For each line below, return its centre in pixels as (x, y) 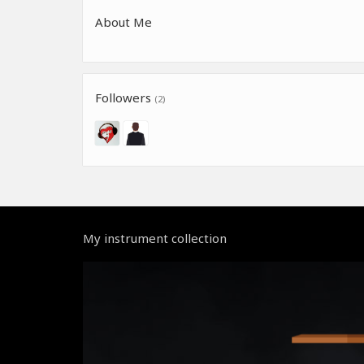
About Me (123, 22)
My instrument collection (155, 238)
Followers (125, 97)
